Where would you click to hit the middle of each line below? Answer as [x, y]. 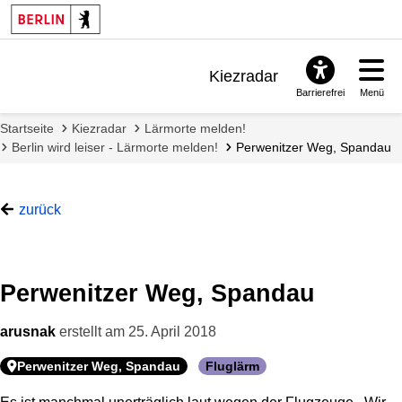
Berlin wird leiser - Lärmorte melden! [115, 147]
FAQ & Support [224, 133]
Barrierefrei [321, 93]
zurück [39, 209]
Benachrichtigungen [207, 105]
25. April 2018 [172, 331]
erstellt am [92, 331]
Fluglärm [232, 366]
